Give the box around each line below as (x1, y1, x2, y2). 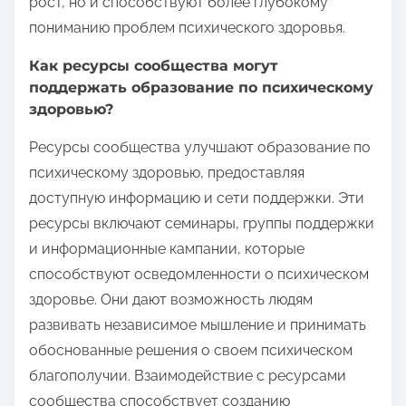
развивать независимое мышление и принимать (29, 316, 366, 334)
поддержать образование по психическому (29, 79, 373, 97)
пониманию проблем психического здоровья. (29, 19, 345, 37)
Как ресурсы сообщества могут (29, 57, 278, 75)
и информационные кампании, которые (29, 240, 304, 258)
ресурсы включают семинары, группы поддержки (29, 215, 374, 233)
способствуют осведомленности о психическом (29, 266, 369, 284)
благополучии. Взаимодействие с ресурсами (29, 367, 346, 385)
